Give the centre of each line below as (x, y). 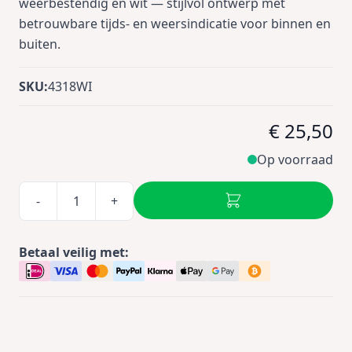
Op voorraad (295, 159)
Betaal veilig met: (74, 252)
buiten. (40, 44)
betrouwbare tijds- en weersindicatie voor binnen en (175, 24)
